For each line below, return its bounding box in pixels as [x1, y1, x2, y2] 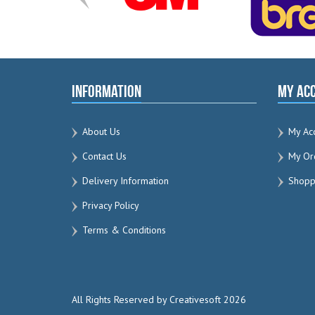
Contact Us [82, 150, 127, 163]
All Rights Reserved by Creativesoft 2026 [72, 293, 246, 307]
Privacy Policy [82, 199, 139, 212]
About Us [82, 125, 120, 139]
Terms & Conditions [82, 224, 166, 237]
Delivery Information [82, 174, 169, 188]
